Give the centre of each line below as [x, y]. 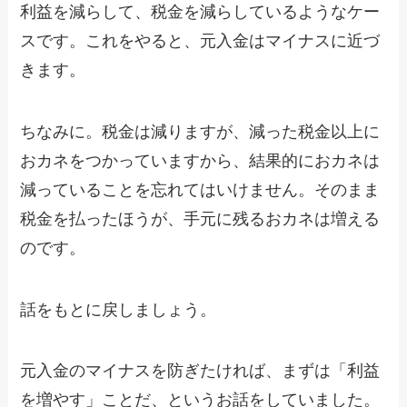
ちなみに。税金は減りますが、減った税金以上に [200, 131]
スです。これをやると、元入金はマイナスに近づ [200, 40]
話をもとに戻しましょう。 [119, 309]
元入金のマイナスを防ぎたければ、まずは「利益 [200, 371]
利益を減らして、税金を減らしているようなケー [200, 11]
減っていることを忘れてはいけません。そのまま [200, 189]
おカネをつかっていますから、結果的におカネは [200, 160]
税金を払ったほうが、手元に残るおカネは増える [200, 218]
